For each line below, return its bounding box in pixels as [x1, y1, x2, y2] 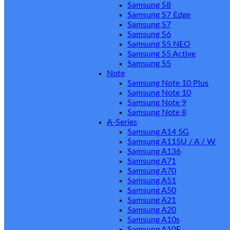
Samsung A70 [127, 167, 176, 176]
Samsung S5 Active [127, 50, 196, 59]
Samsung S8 [127, 1, 171, 10]
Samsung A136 [127, 147, 181, 156]
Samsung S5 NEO [127, 40, 190, 49]
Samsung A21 [127, 196, 176, 205]
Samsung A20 [127, 206, 176, 215]
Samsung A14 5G [127, 128, 189, 137]
